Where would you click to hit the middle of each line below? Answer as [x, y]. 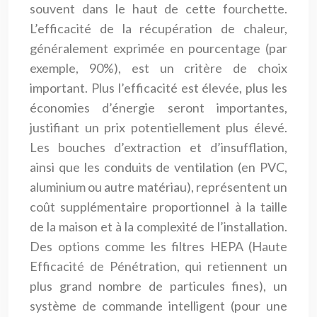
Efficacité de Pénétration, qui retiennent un [158, 266]
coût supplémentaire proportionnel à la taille [158, 206]
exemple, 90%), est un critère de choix [158, 68]
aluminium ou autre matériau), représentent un [158, 186]
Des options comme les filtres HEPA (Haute [158, 246]
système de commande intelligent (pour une [158, 305]
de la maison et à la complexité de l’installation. [158, 226]
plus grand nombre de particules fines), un [158, 286]
